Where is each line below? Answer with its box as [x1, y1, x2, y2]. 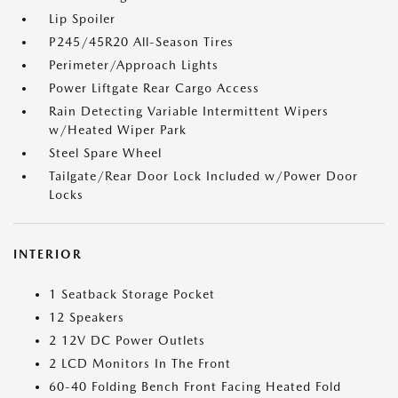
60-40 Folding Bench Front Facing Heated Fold [49, 379, 341, 394]
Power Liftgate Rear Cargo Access [49, 81, 259, 95]
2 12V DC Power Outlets [49, 333, 205, 347]
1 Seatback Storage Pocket [49, 287, 215, 301]
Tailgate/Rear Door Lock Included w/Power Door [49, 169, 358, 183]
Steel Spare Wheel [49, 146, 162, 160]
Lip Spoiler [49, 12, 115, 26]
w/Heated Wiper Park [49, 123, 187, 137]
